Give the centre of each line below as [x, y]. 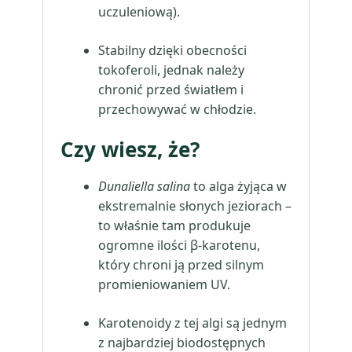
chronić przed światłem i [171, 90]
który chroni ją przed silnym [181, 265]
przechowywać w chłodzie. [177, 109]
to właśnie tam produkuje [174, 225]
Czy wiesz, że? [130, 149]
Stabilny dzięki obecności [172, 50]
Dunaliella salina [144, 186]
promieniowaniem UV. [164, 284]
